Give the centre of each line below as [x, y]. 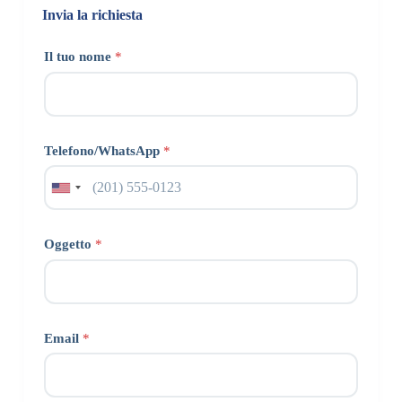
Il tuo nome [79, 57]
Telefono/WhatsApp [103, 150]
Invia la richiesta [92, 14]
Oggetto [69, 245]
